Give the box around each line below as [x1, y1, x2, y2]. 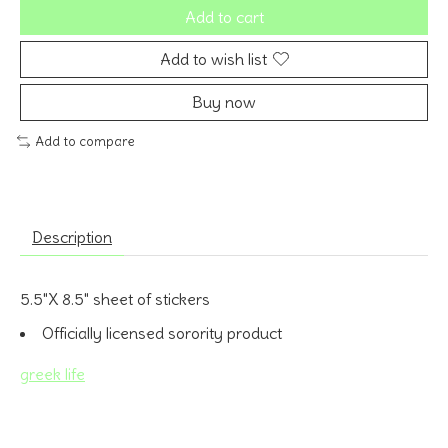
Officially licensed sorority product [42, 322, 282, 343]
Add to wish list [159, 48, 267, 69]
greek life [20, 363, 85, 384]
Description [32, 226, 112, 247]
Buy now [192, 91, 256, 112]
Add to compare [34, 132, 135, 150]
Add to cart [184, 6, 264, 27]
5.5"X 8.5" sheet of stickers [20, 288, 210, 309]
